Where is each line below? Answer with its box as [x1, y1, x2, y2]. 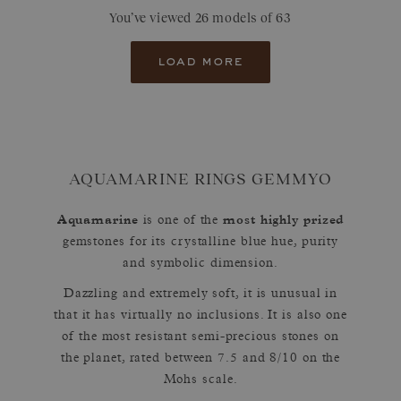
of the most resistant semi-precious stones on [62, 331, 339, 345]
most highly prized [223, 211, 345, 228]
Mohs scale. [163, 374, 238, 388]
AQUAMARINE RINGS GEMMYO [68, 170, 333, 189]
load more [158, 55, 243, 69]
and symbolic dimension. [123, 258, 278, 271]
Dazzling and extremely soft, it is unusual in [63, 288, 338, 302]
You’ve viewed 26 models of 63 [109, 11, 292, 26]
